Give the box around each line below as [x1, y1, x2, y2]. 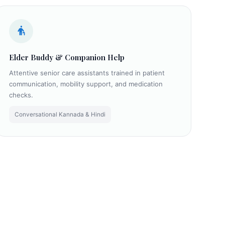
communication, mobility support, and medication [9, 79, 163, 88]
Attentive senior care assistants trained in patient [9, 68, 165, 77]
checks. [9, 90, 34, 99]
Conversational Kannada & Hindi [15, 111, 106, 119]
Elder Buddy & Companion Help [9, 52, 125, 62]
